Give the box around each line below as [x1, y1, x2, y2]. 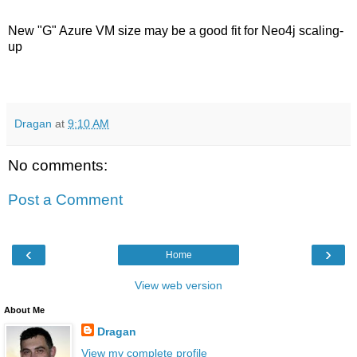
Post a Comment [8, 191, 123, 209]
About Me [4, 304, 45, 315]
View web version [135, 278, 222, 292]
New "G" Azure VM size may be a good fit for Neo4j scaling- [8, 23, 343, 37]
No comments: [8, 156, 108, 174]
